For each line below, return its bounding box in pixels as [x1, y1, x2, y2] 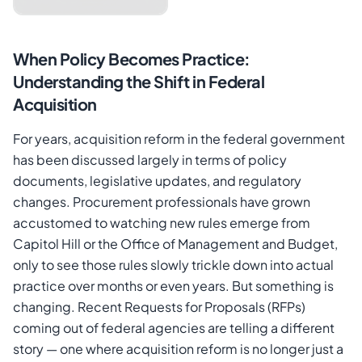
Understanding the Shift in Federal [13, 71, 264, 92]
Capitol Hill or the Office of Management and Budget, [13, 235, 338, 253]
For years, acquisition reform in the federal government [13, 130, 345, 148]
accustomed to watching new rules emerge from [13, 214, 310, 232]
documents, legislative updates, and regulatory [13, 172, 301, 190]
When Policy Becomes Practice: [13, 48, 250, 69]
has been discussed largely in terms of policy [13, 151, 287, 169]
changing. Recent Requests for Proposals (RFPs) [13, 298, 305, 316]
